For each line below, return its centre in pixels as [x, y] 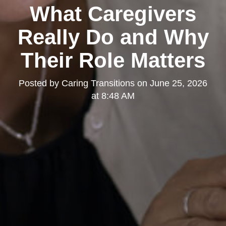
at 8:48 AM [113, 96]
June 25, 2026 [179, 83]
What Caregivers [113, 14]
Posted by [40, 83]
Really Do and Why [113, 37]
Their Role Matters [113, 61]
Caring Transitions [98, 83]
